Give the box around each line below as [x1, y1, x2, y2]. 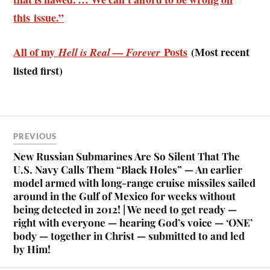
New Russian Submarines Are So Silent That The [13, 149, 240, 163]
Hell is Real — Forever [58, 44, 161, 60]
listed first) [13, 62, 63, 78]
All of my [13, 43, 59, 60]
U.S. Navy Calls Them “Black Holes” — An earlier [13, 163, 243, 177]
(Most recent [187, 43, 250, 60]
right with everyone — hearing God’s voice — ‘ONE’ [13, 216, 253, 230]
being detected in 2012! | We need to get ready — [13, 202, 237, 216]
